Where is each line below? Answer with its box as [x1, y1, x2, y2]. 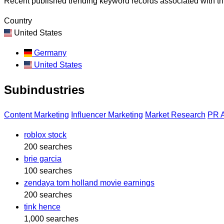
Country [4, 16, 32, 25]
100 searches [24, 166, 72, 175]
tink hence [24, 202, 60, 211]
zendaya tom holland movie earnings [24, 178, 154, 187]
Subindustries [4, 82, 84, 96]
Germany [34, 48, 66, 57]
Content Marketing [4, 110, 69, 119]
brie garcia [24, 154, 61, 163]
